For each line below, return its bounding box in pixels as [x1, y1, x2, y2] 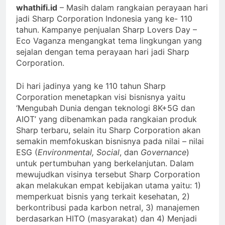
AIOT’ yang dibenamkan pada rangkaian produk [16, 114, 197, 124]
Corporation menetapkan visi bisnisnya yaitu [16, 91, 185, 102]
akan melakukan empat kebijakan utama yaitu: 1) [16, 180, 201, 190]
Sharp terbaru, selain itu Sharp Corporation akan [16, 125, 200, 135]
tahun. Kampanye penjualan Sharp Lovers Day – [16, 24, 197, 35]
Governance [141, 147, 186, 157]
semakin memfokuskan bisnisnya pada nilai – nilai [16, 136, 204, 146]
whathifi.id [16, 2, 57, 13]
